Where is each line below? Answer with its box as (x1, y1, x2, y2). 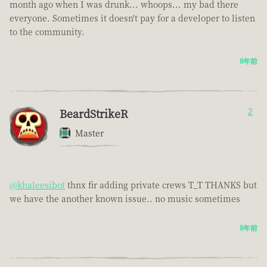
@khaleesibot (10, 179, 65, 191)
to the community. (10, 26, 85, 38)
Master (75, 127, 104, 139)
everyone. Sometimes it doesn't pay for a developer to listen (10, 12, 255, 24)
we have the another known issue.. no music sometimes (10, 193, 240, 205)
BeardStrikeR (60, 105, 128, 122)
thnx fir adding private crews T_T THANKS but (65, 179, 257, 191)
